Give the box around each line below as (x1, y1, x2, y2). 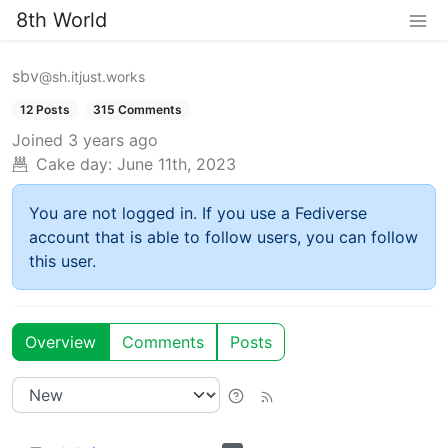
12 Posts (19, 102, 70, 117)
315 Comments (93, 102, 183, 117)
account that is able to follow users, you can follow (29, 227, 418, 248)
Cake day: (36, 154, 112, 175)
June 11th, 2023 (117, 154, 236, 175)
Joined (12, 130, 63, 151)
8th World (16, 8, 107, 32)
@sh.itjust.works (39, 68, 145, 85)
